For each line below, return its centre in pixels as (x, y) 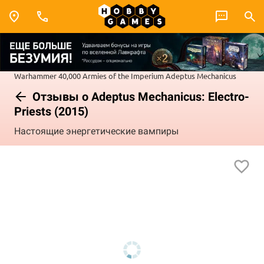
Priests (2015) (51, 111)
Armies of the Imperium (123, 75)
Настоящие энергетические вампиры (96, 131)
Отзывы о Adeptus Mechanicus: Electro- (139, 96)
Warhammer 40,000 (47, 75)
